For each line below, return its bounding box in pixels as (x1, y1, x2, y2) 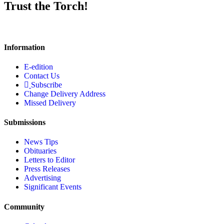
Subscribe (31, 80, 62, 89)
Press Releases (24, 164, 70, 173)
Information (4, 42, 45, 51)
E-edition (24, 62, 53, 71)
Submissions (4, 118, 45, 127)
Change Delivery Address (24, 89, 105, 98)
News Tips (24, 137, 58, 146)
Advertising (24, 173, 61, 182)
